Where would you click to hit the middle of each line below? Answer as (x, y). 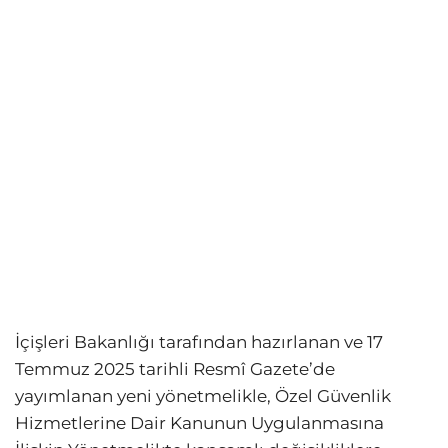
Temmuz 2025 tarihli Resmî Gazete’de (175, 369)
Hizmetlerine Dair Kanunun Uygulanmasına (199, 423)
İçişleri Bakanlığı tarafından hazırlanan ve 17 (199, 342)
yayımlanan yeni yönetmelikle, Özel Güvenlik (203, 396)
